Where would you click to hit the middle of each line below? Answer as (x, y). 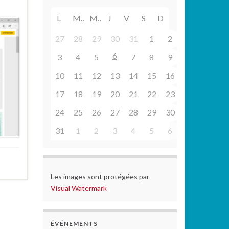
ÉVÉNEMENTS (74, 224)
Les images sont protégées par (100, 177)
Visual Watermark (79, 188)
